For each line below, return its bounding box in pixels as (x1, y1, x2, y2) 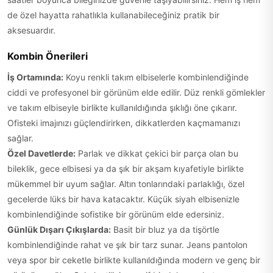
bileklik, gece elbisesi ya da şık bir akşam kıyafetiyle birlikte (7, 163, 244, 174)
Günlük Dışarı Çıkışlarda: (7, 224, 111, 235)
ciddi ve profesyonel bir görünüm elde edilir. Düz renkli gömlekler (7, 87, 265, 97)
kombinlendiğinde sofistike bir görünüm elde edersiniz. (7, 209, 224, 219)
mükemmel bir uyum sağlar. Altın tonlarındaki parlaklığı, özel (7, 179, 244, 189)
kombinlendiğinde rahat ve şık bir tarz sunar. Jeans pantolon (7, 239, 247, 250)
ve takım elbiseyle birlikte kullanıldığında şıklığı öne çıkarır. (7, 102, 237, 113)
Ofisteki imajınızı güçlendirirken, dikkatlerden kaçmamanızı (7, 118, 240, 128)
